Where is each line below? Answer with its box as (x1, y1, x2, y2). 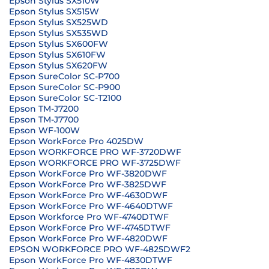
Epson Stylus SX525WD (9, 17, 108, 28)
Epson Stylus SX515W (9, 6, 99, 17)
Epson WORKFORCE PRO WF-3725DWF (9, 157, 181, 168)
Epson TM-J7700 (9, 114, 79, 125)
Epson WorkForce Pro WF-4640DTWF (9, 201, 173, 211)
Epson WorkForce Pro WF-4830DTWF (9, 255, 172, 265)
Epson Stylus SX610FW (9, 49, 106, 60)
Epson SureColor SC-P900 (9, 82, 120, 92)
